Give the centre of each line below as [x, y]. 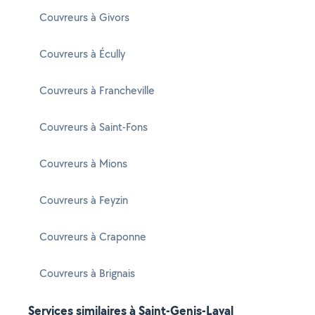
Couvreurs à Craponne [93, 237]
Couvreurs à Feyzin [84, 200]
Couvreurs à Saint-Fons [94, 127]
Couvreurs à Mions [83, 163]
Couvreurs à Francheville [97, 90]
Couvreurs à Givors [84, 17]
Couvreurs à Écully [82, 54]
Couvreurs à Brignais [87, 273]
